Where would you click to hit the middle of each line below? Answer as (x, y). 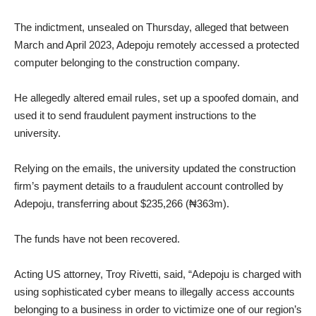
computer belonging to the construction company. (127, 62)
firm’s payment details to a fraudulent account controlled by (149, 186)
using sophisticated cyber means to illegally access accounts (154, 291)
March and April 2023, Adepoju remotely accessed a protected (157, 44)
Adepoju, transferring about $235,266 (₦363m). (122, 203)
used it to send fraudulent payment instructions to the (135, 115)
